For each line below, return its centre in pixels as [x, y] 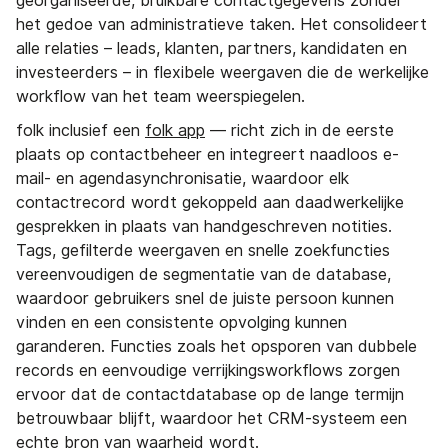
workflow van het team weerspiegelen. [160, 97]
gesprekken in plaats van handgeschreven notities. [204, 227]
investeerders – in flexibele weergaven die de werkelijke [222, 73]
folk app [175, 131]
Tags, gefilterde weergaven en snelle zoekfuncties [203, 251]
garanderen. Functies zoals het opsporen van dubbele [216, 347]
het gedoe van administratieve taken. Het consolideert [221, 25]
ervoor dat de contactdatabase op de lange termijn [210, 395]
